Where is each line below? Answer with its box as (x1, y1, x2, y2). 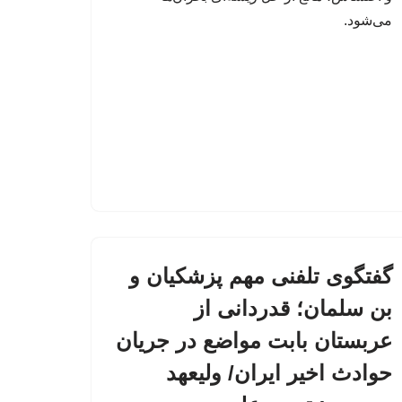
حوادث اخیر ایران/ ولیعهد (166, 361, 392, 386)
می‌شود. (344, 13, 392, 29)
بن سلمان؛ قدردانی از (194, 296, 392, 321)
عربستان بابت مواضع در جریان (116, 328, 392, 354)
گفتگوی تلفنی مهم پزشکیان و (129, 264, 392, 289)
